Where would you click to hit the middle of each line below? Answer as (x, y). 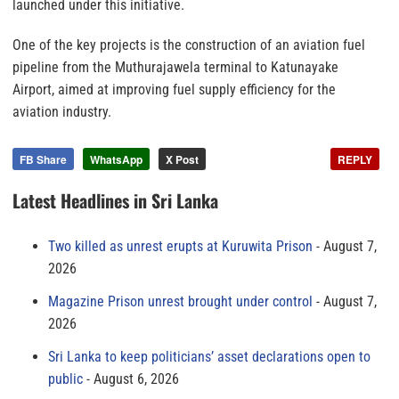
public (65, 379)
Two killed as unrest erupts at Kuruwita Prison (180, 247)
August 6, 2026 (136, 379)
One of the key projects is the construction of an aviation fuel (189, 45)
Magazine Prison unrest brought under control (180, 302)
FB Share (43, 160)
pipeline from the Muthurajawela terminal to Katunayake (175, 68)
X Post (182, 160)
